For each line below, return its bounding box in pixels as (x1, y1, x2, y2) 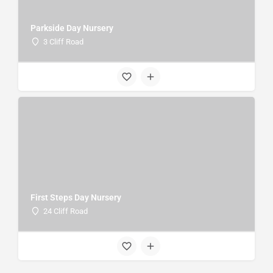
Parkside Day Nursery (30, 23, 113, 33)
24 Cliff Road (43, 206, 88, 216)
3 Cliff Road (43, 37, 83, 46)
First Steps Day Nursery (30, 192, 121, 202)
